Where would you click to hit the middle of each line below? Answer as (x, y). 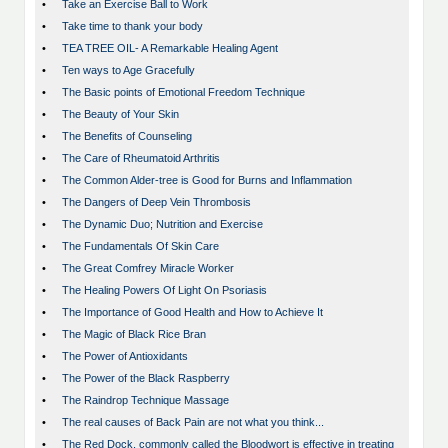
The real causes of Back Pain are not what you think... (193, 422)
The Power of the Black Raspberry (146, 378)
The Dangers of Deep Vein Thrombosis (156, 202)
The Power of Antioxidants (125, 356)
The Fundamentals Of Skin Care (140, 246)
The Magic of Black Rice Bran (134, 334)
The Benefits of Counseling (127, 136)
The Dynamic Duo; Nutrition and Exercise (162, 224)
